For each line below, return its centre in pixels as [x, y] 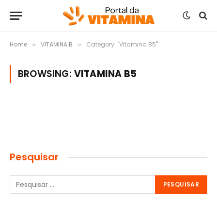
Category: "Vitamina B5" [122, 44]
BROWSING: [46, 74]
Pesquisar [34, 157]
